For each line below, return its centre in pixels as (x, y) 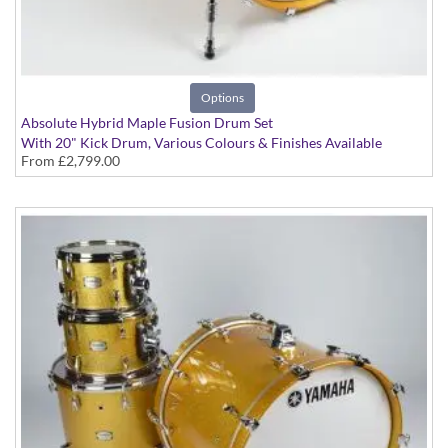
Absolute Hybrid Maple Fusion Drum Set (147, 123)
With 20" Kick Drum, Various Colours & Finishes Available (201, 143)
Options (222, 98)
